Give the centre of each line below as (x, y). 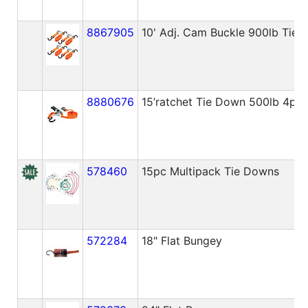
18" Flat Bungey (181, 240)
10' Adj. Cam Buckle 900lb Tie (219, 32)
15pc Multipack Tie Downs (210, 171)
